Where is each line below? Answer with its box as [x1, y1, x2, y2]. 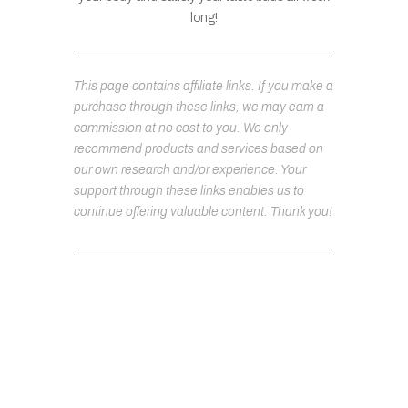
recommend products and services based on [73, 142, 323, 157]
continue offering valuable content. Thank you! [73, 205, 332, 219]
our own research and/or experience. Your [73, 163, 306, 178]
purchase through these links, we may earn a [73, 100, 324, 115]
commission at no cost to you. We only [73, 121, 288, 136]
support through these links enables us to [73, 184, 304, 199]
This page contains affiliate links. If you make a [73, 79, 333, 94]
